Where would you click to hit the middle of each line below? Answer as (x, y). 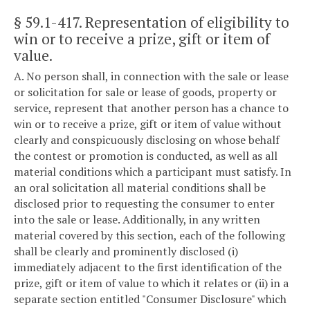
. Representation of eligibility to (184, 22)
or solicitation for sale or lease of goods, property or (145, 92)
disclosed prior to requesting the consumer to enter (144, 204)
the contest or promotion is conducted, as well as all (146, 156)
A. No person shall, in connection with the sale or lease (151, 76)
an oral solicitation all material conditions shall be (140, 188)
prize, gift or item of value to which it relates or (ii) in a (151, 283)
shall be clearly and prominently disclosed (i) (126, 252)
